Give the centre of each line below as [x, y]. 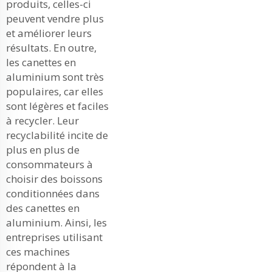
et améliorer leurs [49, 33]
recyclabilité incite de [57, 135]
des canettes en [43, 208]
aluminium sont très [55, 77]
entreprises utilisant [54, 237]
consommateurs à [49, 164]
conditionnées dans [53, 193]
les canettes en [41, 62]
